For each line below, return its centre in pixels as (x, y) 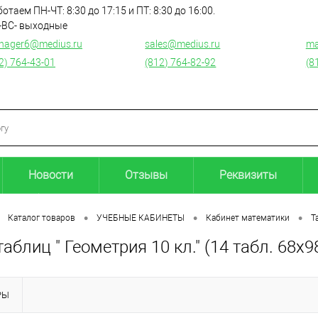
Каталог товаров (42, 218)
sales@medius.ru (183, 44)
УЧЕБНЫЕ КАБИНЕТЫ (141, 218)
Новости (51, 175)
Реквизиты (248, 175)
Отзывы (146, 175)
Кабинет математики (248, 218)
